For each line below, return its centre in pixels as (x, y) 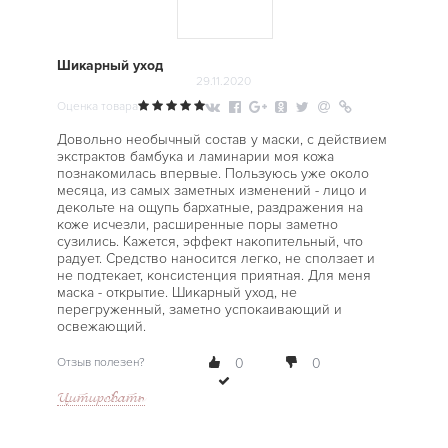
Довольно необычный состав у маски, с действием (221, 139)
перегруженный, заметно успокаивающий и (199, 309)
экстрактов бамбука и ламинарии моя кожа (195, 156)
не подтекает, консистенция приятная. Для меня (213, 275)
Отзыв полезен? (100, 362)
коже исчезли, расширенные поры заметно (197, 224)
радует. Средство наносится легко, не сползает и (215, 258)
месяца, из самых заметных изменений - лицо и (211, 190)
